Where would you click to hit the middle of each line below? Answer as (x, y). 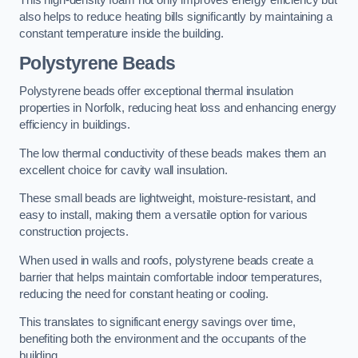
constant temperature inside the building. (122, 34)
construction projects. (74, 232)
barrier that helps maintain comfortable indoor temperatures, (171, 277)
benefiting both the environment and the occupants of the (163, 339)
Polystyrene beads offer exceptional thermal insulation (157, 91)
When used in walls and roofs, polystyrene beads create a (166, 260)
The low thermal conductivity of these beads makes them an (173, 153)
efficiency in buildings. (75, 125)
